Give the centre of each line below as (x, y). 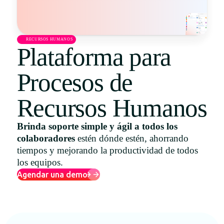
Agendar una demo (52, 174)
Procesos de (75, 82)
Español (27, 75)
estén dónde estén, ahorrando (131, 138)
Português (29, 114)
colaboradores (46, 138)
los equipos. (40, 162)
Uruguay (35, 7)
